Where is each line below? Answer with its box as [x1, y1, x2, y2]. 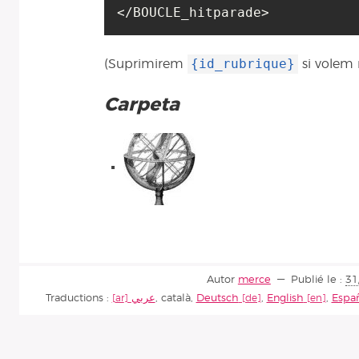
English [266, 292, 304, 304]
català [160, 292, 191, 304]
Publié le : [290, 274, 345, 285]
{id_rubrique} [191, 56, 295, 72]
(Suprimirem [104, 58, 188, 71]
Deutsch [196, 292, 239, 304]
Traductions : [45, 292, 112, 304]
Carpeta [104, 95, 179, 115]
